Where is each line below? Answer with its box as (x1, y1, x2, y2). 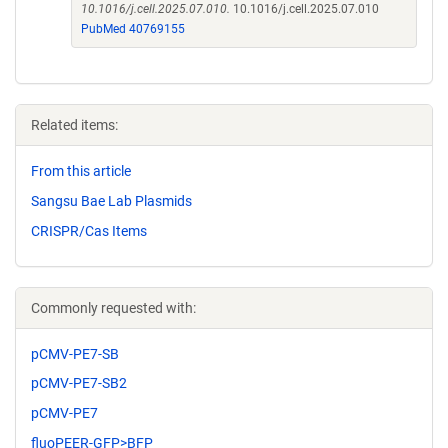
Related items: (31, 117, 118, 133)
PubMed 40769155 (81, 22, 185, 36)
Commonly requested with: (31, 299, 196, 316)
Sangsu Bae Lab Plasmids (31, 192, 192, 209)
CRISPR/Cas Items (31, 222, 147, 239)
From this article (31, 163, 131, 179)
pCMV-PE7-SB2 (31, 375, 127, 392)
